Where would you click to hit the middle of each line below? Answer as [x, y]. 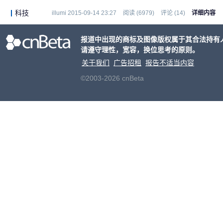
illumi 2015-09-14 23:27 [84, 13]
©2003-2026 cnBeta [112, 78]
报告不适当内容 [170, 63]
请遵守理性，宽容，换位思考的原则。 [140, 50]
